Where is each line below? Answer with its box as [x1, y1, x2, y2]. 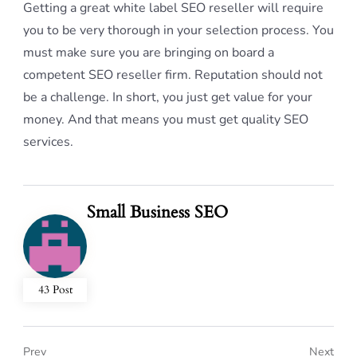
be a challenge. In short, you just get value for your [23, 88, 312, 107]
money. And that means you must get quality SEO [23, 111, 308, 129]
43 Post [37, 282, 73, 298]
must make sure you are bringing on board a [23, 44, 274, 62]
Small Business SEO [87, 201, 228, 225]
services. [23, 133, 73, 151]
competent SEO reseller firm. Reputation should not [23, 66, 323, 84]
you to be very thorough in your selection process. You [23, 22, 334, 40]
